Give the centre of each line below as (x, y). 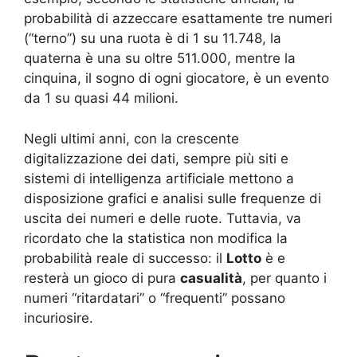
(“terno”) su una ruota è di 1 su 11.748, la (153, 38)
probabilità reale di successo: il (125, 258)
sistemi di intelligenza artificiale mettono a (159, 178)
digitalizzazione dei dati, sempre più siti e (156, 158)
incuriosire (57, 318)
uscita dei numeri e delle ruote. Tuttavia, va (163, 218)
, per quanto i (284, 278)
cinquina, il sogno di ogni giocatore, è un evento (177, 78)
